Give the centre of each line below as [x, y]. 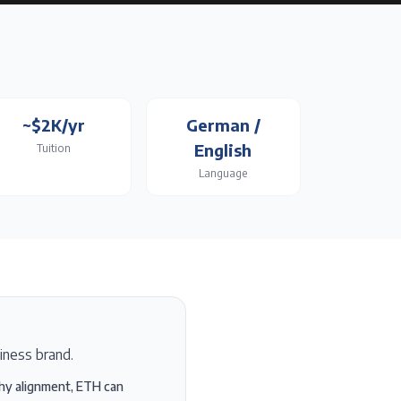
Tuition [53, 148]
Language [223, 173]
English [223, 150]
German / [223, 125]
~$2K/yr [53, 125]
